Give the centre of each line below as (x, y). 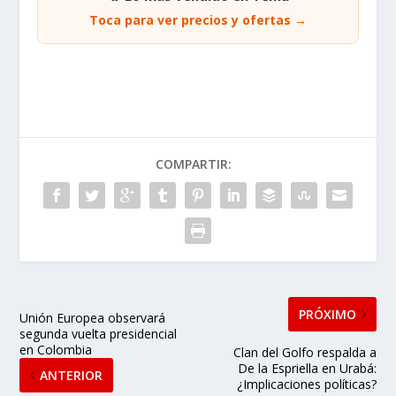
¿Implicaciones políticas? (306, 384)
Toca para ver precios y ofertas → (198, 19)
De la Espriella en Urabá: (307, 368)
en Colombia (56, 349)
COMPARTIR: (194, 164)
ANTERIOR (72, 375)
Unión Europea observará (93, 317)
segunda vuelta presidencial (99, 333)
